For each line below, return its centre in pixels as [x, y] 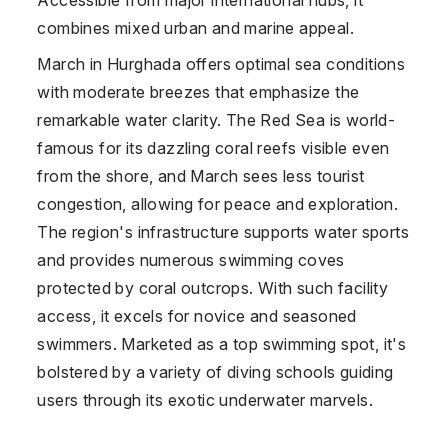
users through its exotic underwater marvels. [205, 399]
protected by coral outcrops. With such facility [213, 287]
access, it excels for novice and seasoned [197, 315]
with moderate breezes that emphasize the [198, 91]
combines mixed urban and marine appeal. [195, 27]
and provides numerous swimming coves [191, 259]
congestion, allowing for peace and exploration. [218, 203]
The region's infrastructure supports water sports [223, 231]
